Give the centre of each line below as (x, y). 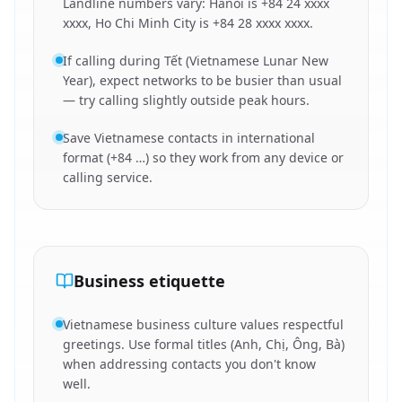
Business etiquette (149, 281)
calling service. (108, 177)
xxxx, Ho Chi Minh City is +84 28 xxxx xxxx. (188, 23)
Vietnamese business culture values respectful (203, 324)
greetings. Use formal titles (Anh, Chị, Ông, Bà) (204, 344)
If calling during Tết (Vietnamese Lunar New (196, 61)
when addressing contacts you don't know (189, 364)
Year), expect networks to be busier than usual (202, 80)
